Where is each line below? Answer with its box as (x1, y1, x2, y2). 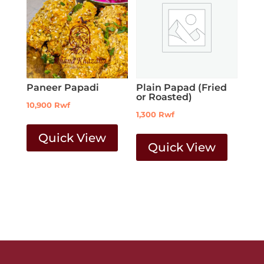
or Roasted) (136, 91, 193, 103)
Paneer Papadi (26, 81, 99, 93)
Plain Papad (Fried (136, 81, 227, 93)
